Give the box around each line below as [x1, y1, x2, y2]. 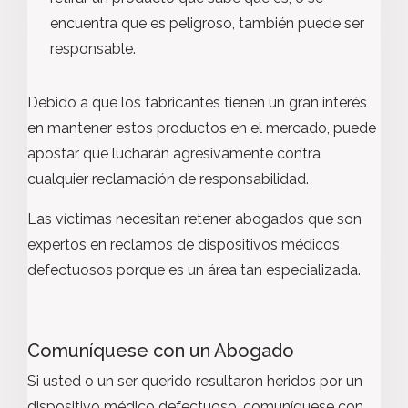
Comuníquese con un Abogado [27, 340, 299, 362]
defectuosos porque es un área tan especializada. [27, 261, 364, 279]
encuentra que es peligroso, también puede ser [50, 15, 364, 32]
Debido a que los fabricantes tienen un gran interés [27, 94, 367, 111]
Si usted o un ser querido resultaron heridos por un [27, 372, 362, 390]
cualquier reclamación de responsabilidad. [27, 170, 309, 188]
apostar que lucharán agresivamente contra [27, 145, 321, 162]
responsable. [50, 40, 136, 57]
